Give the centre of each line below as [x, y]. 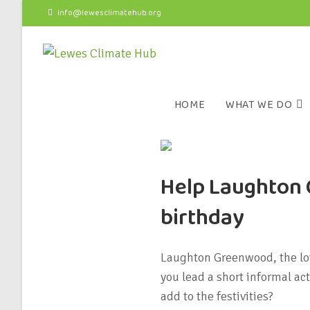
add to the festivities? [217, 296]
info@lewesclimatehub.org [109, 13]
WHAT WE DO [259, 105]
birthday [202, 218]
